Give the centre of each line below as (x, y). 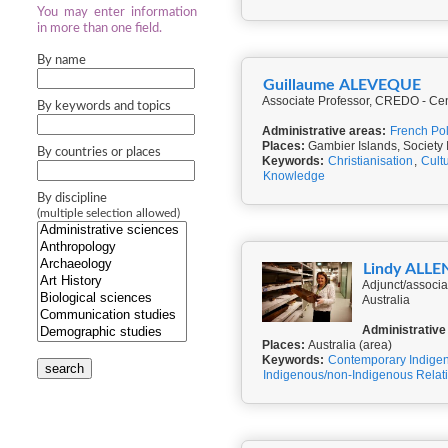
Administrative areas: (324, 131)
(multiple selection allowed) (108, 213)
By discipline (72, 198)
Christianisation (370, 161)
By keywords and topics (104, 106)
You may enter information (117, 12)
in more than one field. (99, 28)
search (64, 368)
